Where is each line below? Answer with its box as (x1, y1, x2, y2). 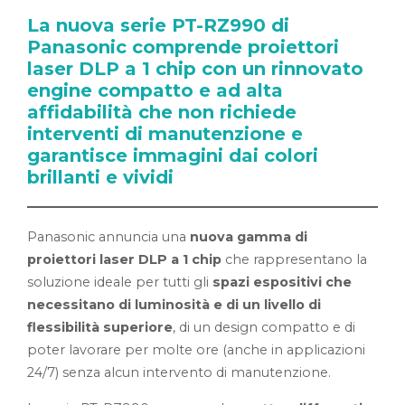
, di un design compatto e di (173, 319, 355, 335)
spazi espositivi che (212, 274, 352, 290)
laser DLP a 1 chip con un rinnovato (27, 58, 363, 80)
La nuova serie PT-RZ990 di (27, 14, 289, 36)
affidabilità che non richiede (27, 101, 297, 123)
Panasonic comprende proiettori (27, 36, 339, 58)
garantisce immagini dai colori (27, 145, 318, 166)
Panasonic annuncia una (27, 229, 190, 245)
